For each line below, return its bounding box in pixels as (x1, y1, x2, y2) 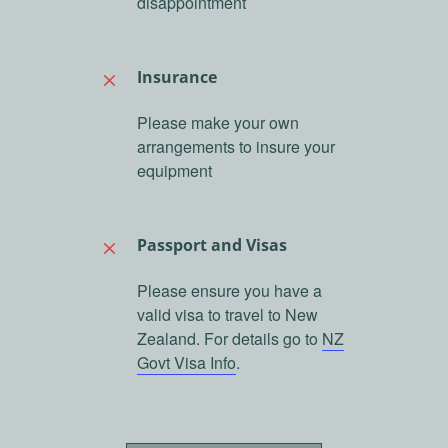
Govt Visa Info (136, 350, 236, 374)
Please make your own (136, 110, 299, 134)
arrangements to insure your (136, 134, 335, 158)
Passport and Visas (136, 233, 287, 256)
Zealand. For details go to (136, 326, 322, 350)
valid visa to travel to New (136, 302, 318, 326)
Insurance (136, 65, 217, 88)
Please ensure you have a (136, 278, 322, 302)
